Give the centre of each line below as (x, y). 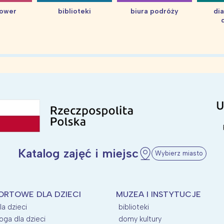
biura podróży (154, 11)
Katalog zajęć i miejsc (78, 153)
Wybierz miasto (179, 153)
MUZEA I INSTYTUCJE (158, 194)
